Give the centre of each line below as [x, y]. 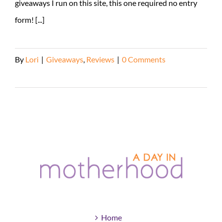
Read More [34, 76]
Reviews [100, 59]
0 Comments [144, 59]
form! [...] [30, 19]
